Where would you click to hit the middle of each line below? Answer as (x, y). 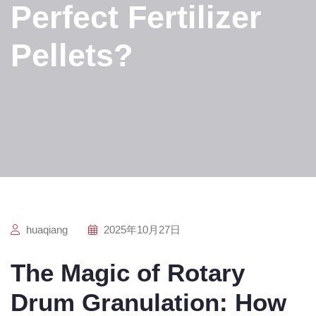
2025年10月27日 (141, 230)
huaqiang (45, 230)
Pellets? (72, 55)
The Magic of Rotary (128, 273)
